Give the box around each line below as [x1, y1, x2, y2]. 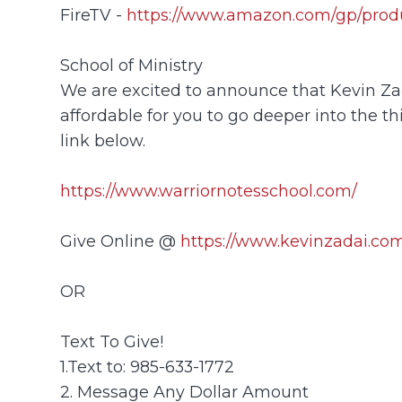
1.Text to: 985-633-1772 [60, 356, 235, 376]
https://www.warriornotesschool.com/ [60, 180, 358, 200]
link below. [60, 130, 146, 150]
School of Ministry [60, 55, 204, 74]
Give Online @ [60, 231, 181, 250]
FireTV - [60, 4, 127, 24]
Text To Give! [60, 331, 164, 351]
